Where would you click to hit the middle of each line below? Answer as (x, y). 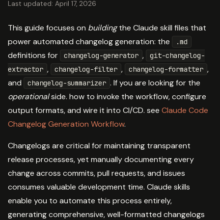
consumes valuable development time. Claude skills (99, 187)
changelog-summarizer (67, 83)
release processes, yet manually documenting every (101, 159)
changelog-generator (101, 55)
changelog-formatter (166, 69)
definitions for (34, 55)
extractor (26, 69)
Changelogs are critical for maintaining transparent (99, 145)
